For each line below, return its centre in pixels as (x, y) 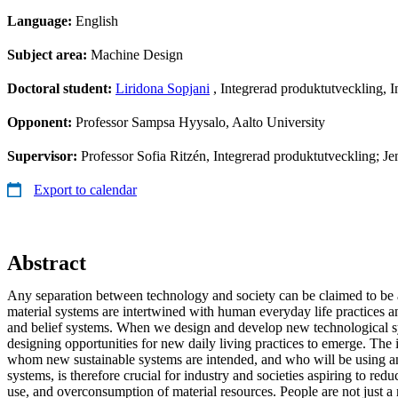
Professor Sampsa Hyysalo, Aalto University (200, 122)
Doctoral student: (61, 88)
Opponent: (41, 122)
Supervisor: (44, 155)
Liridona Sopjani (163, 88)
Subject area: (49, 54)
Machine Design (137, 54)
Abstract (47, 263)
